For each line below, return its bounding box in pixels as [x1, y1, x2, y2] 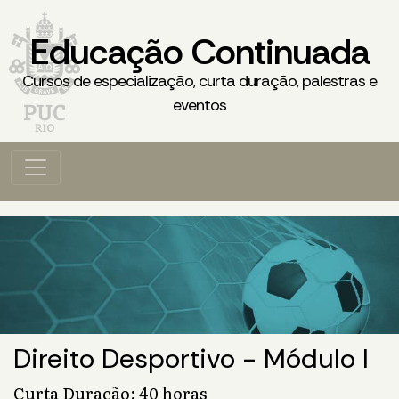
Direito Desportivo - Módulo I [13, 341, 369, 377]
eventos [173, 94, 226, 116]
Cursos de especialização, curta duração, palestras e [22, 70, 377, 92]
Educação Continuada [29, 28, 370, 75]
